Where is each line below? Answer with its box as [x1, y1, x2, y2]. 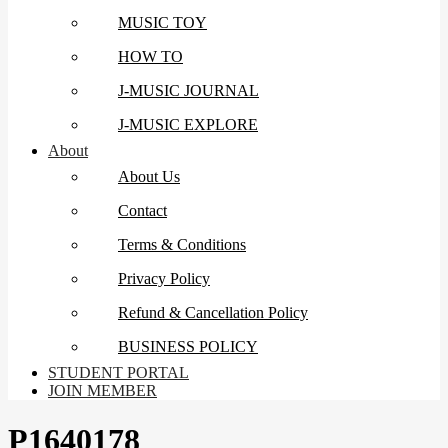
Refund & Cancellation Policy [118, 304, 308, 322]
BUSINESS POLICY [118, 338, 258, 356]
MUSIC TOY [118, 14, 207, 32]
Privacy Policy [118, 270, 210, 288]
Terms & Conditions [118, 236, 246, 254]
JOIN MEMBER [48, 382, 157, 400]
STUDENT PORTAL [48, 364, 189, 382]
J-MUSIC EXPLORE [118, 116, 258, 134]
